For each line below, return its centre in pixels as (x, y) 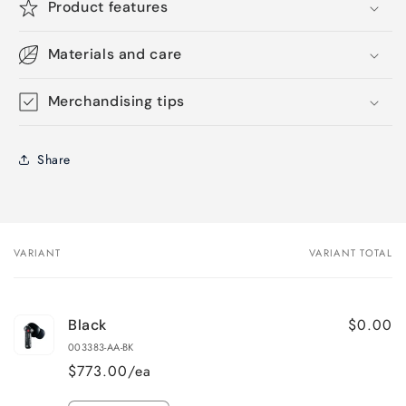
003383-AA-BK (101, 347)
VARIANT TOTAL (351, 253)
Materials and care (115, 54)
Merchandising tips (116, 101)
